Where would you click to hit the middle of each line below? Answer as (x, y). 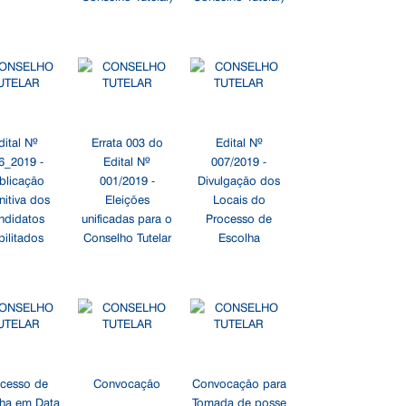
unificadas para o (127, 217)
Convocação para (239, 382)
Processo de (239, 217)
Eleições (127, 198)
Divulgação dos (239, 179)
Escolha (239, 237)
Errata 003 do (127, 141)
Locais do (239, 198)
